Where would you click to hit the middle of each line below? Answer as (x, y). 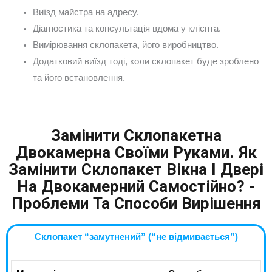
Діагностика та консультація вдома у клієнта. (127, 29)
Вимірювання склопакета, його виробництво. (125, 45)
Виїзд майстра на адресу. (86, 12)
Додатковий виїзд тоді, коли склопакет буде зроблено (145, 62)
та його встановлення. (79, 78)
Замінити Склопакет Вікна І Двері (136, 170)
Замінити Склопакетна (136, 136)
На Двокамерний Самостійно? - (136, 187)
